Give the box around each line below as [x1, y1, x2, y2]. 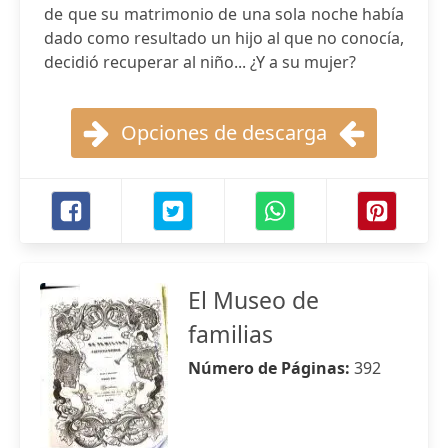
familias [188, 318, 273, 350]
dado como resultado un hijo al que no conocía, [44, 27, 404, 49]
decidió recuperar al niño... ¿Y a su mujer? [44, 51, 356, 73]
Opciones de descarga [121, 119, 327, 146]
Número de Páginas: [188, 357, 354, 379]
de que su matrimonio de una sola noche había [44, 3, 404, 25]
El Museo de [188, 284, 319, 316]
